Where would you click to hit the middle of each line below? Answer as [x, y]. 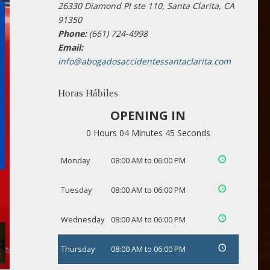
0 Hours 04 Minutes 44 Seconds [148, 133]
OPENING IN [148, 115]
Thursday [77, 249]
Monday [75, 161]
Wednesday [82, 220]
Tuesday [76, 190]
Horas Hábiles [88, 93]
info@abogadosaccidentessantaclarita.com [144, 61]
